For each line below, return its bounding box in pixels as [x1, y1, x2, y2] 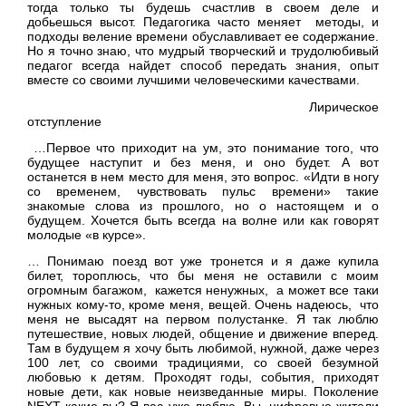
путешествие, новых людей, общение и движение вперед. [27, 326, 379, 342]
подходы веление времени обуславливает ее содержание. [27, 29, 379, 44]
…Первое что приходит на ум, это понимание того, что [27, 140, 379, 155]
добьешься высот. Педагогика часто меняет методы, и [27, 14, 379, 30]
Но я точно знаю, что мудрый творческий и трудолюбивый [27, 43, 379, 59]
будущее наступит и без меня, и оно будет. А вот [27, 154, 379, 169]
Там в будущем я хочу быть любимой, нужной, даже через [27, 341, 379, 356]
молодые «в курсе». [27, 227, 146, 242]
